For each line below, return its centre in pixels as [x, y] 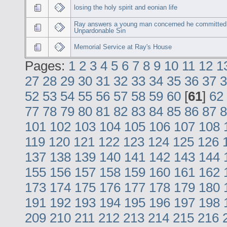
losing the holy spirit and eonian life [126, 7]
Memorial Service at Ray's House [123, 47]
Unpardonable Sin [100, 30]
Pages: [47, 66]
